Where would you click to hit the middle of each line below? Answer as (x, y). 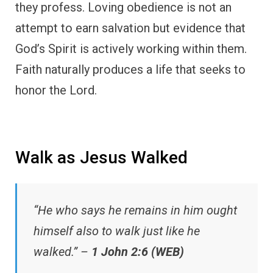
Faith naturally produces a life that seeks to (130, 70)
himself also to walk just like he (117, 231)
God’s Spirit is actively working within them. (131, 49)
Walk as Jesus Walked (101, 158)
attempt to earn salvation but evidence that (130, 28)
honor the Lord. (56, 90)
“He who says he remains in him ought (135, 210)
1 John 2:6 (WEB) (138, 251)
